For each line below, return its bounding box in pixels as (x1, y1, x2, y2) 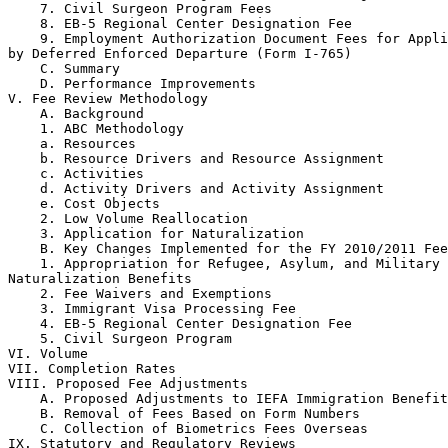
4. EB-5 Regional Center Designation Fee (8, 316, 352, 331)
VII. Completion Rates (8, 361, 176, 376)
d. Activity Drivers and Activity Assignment (8, 181, 384, 196)
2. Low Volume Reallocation (8, 211, 248, 226)
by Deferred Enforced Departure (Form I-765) (8, 46, 352, 61)
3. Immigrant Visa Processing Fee (8, 301, 296, 316)
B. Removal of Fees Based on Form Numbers (8, 406, 360, 421)
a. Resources (8, 136, 136, 151)
